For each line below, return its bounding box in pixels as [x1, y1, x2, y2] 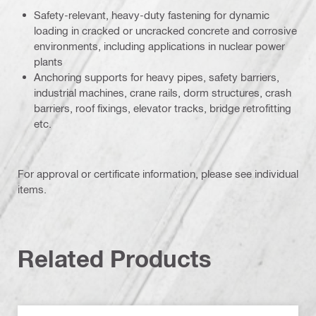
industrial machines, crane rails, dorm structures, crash [34, 86, 291, 99]
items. [18, 183, 47, 195]
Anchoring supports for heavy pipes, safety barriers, [34, 71, 279, 83]
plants [34, 55, 63, 68]
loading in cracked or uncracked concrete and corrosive [34, 24, 297, 37]
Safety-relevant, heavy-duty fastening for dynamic [34, 8, 269, 21]
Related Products [18, 245, 212, 273]
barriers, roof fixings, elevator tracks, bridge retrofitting [34, 102, 291, 114]
